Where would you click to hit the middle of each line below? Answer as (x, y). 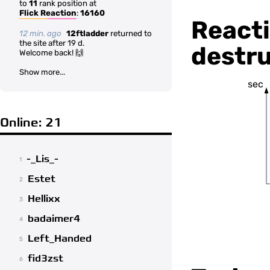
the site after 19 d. (52, 43)
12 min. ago (40, 33)
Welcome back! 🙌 (51, 53)
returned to (130, 33)
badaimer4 (54, 219)
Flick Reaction (48, 13)
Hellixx (44, 199)
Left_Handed (60, 239)
